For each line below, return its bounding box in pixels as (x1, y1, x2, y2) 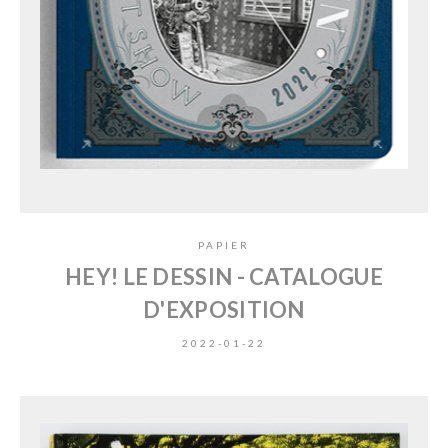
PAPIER (198, 238, 250, 251)
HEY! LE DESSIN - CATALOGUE (65, 262, 383, 290)
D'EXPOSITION (143, 295, 305, 323)
